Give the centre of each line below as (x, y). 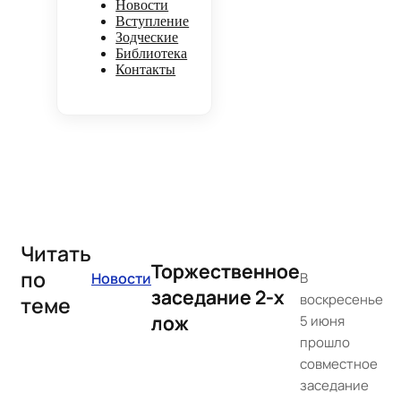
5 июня (322, 321)
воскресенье (341, 299)
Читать (56, 253)
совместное (339, 364)
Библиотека (152, 53)
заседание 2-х (218, 297)
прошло (325, 342)
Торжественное (226, 271)
